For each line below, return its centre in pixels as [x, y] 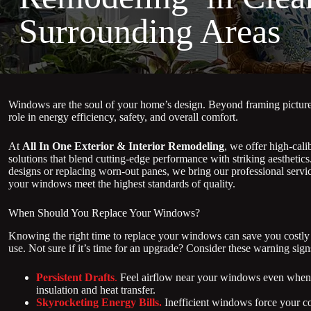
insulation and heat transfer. [96, 289]
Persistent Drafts [75, 277]
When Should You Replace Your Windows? [104, 213]
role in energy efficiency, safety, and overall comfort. [125, 117]
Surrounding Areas [150, 31]
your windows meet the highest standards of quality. [122, 184]
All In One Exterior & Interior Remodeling [123, 146]
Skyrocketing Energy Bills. [99, 302]
